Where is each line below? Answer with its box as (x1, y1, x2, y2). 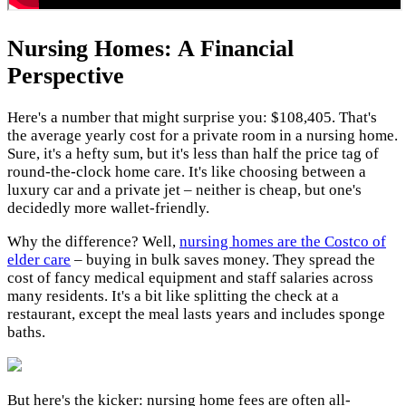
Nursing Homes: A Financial (7, 34, 294, 62)
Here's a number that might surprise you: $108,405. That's (7, 108, 377, 126)
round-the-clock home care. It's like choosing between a (7, 162, 366, 180)
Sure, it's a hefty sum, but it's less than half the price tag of (7, 144, 379, 162)
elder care (7, 250, 71, 268)
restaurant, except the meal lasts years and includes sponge (7, 304, 385, 323)
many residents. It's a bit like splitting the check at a (7, 286, 339, 304)
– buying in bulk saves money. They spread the (71, 250, 375, 268)
